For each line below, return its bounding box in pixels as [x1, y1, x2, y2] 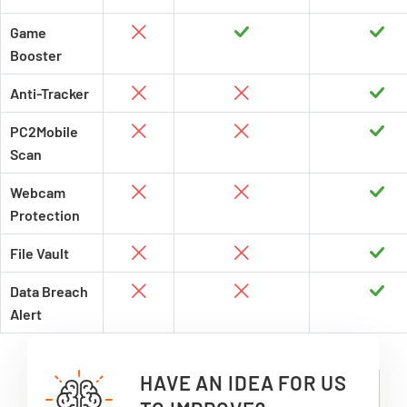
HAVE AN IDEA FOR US [140, 370, 347, 394]
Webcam [10, 183, 65, 201]
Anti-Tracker [10, 84, 89, 102]
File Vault [10, 243, 69, 262]
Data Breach [10, 282, 88, 300]
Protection [10, 205, 80, 223]
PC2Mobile [10, 122, 78, 140]
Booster [10, 45, 62, 64]
